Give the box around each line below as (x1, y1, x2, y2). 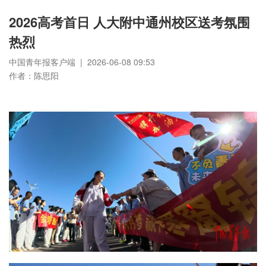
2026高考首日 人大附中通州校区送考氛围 (9, 12, 250, 31)
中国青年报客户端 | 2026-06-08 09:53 (9, 56, 155, 68)
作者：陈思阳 (9, 69, 59, 81)
